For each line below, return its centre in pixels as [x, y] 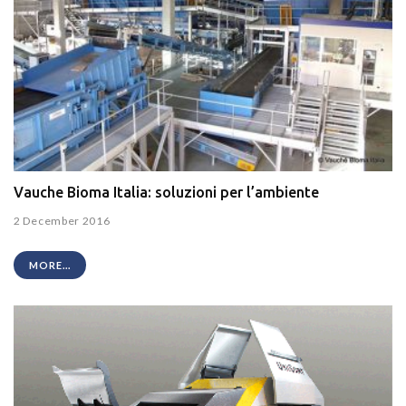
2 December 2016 [62, 220]
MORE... [50, 265]
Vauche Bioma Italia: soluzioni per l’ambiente [166, 193]
